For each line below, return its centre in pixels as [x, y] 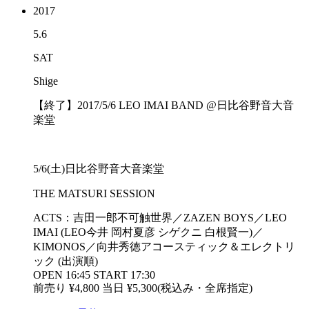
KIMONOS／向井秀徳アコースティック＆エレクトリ [164, 246]
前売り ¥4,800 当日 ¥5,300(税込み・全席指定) [143, 288]
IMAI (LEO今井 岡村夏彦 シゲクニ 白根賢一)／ [148, 232]
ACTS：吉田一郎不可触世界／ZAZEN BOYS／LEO [160, 217]
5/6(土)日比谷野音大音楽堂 [99, 168]
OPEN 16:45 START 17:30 [94, 275]
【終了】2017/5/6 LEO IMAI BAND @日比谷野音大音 [163, 105]
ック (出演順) [66, 261]
